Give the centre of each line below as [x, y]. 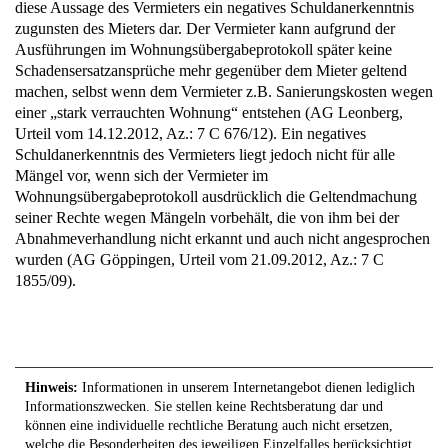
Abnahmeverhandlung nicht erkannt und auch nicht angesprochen [222, 238]
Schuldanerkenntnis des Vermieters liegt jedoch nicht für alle [205, 154]
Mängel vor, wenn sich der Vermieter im [141, 175]
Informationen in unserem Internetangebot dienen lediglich [246, 388]
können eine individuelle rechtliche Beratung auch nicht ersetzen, [209, 426]
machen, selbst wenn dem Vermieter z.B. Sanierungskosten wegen [224, 91]
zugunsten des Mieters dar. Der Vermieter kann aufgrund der [205, 28]
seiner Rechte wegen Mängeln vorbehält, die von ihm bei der [207, 217]
